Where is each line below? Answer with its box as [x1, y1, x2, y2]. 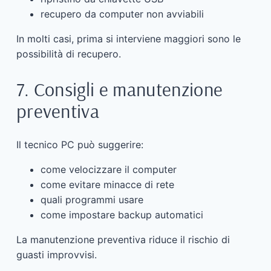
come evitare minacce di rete [40, 178, 174, 191]
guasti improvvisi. [16, 249, 97, 261]
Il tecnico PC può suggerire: [16, 139, 143, 151]
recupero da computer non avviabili [40, 8, 204, 21]
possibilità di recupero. [16, 48, 121, 60]
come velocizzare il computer [40, 163, 177, 176]
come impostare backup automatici [40, 209, 203, 221]
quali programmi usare [40, 194, 143, 206]
